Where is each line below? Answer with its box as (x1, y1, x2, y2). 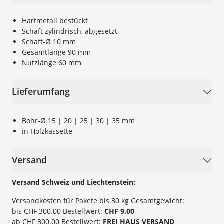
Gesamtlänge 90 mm (22, 47, 91, 57)
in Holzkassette (22, 126, 72, 136)
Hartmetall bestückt (22, 16, 88, 26)
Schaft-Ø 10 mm (22, 37, 76, 47)
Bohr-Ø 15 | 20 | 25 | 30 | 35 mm (22, 116, 135, 126)
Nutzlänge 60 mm (22, 58, 81, 68)
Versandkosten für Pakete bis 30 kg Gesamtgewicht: (12, 196, 184, 206)
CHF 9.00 (104, 206, 134, 216)
